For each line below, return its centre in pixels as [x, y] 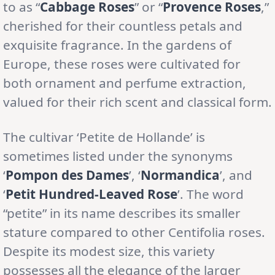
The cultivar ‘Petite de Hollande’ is [104, 137]
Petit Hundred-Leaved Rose [91, 194]
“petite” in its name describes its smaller [122, 213]
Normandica [180, 175]
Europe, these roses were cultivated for [122, 64]
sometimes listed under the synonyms [118, 156]
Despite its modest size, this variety [109, 251]
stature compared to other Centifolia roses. [134, 232]
